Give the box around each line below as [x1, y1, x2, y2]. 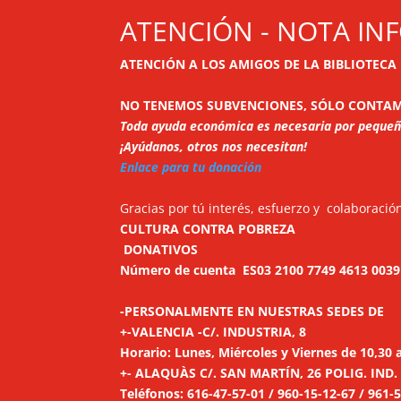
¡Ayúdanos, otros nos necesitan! [120, 138, 308, 155]
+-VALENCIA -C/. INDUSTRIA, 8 [120, 323, 307, 340]
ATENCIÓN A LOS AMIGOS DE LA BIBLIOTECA [120, 55, 397, 73]
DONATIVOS [124, 241, 199, 258]
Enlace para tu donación [120, 158, 262, 175]
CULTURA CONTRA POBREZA [120, 220, 296, 237]
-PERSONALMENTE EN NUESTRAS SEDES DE [120, 303, 385, 320]
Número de [120, 261, 191, 278]
